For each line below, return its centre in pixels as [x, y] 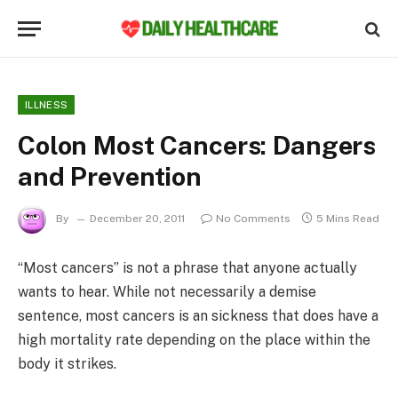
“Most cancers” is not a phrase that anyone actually [187, 268]
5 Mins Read [348, 219]
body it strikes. [67, 364]
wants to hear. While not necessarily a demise [167, 292]
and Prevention [110, 176]
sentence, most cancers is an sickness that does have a [198, 316]
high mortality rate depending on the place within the [194, 340]
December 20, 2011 [137, 219]
